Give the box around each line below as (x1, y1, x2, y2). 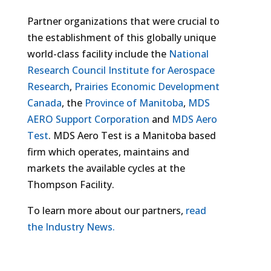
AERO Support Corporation (27, 113, 149, 126)
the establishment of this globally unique (27, 31, 216, 44)
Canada (27, 96, 62, 109)
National (168, 47, 209, 60)
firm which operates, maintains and (27, 145, 189, 158)
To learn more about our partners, (27, 204, 186, 217)
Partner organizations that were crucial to (27, 15, 220, 28)
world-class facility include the (27, 47, 169, 60)
